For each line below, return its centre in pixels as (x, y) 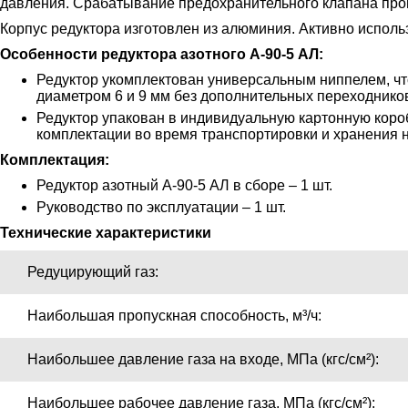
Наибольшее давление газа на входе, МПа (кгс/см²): (203, 360)
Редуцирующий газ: (93, 272)
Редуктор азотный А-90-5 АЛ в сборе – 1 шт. (184, 186)
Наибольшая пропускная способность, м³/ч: (174, 316)
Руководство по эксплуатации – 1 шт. (161, 208)
